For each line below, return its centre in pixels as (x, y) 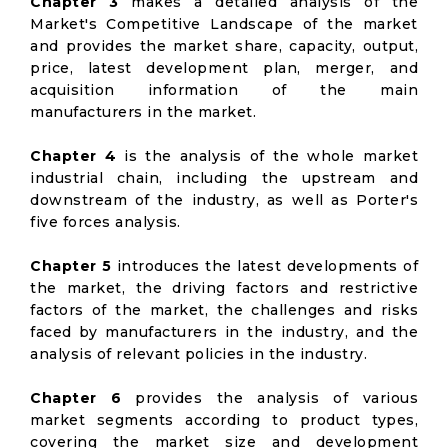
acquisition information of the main (224, 90)
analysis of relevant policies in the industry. (198, 354)
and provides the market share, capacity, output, (224, 46)
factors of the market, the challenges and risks (224, 310)
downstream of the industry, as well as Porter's (224, 200)
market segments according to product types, (224, 420)
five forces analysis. (105, 222)
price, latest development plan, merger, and (224, 68)
